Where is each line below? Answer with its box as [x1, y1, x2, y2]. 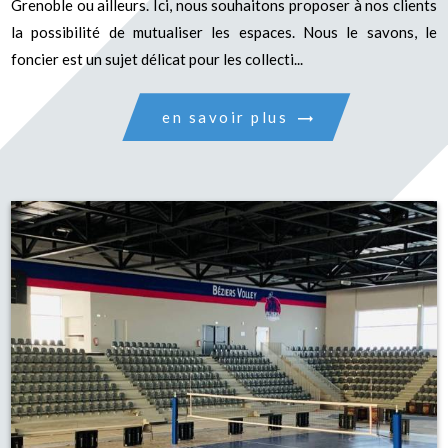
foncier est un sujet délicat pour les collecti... [11, 50, 304, 69]
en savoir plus [162, 107, 289, 126]
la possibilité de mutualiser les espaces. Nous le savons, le [11, 23, 437, 42]
